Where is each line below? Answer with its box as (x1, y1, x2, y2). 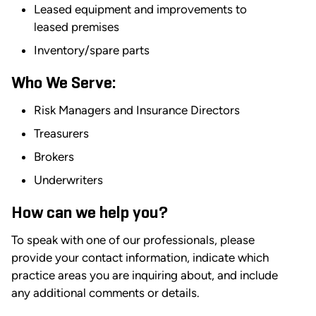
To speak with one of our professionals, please (11, 232, 255, 247)
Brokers (34, 149, 74, 164)
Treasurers (34, 126, 89, 140)
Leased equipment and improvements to (34, 1, 247, 16)
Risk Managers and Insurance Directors (34, 102, 240, 117)
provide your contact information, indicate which (11, 250, 269, 265)
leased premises (34, 19, 119, 34)
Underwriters (34, 172, 103, 187)
